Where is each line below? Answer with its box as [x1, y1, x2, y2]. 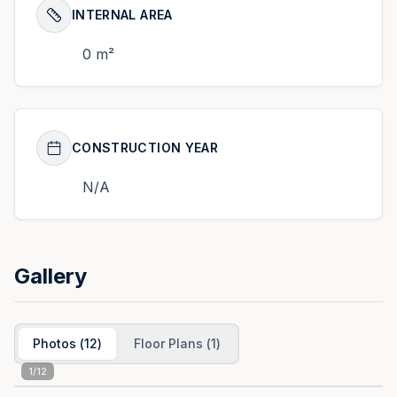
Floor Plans [134, 336, 203, 351]
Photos [33, 336, 76, 351]
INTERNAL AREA [72, 7, 173, 22]
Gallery [14, 263, 87, 289]
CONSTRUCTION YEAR [72, 140, 218, 155]
